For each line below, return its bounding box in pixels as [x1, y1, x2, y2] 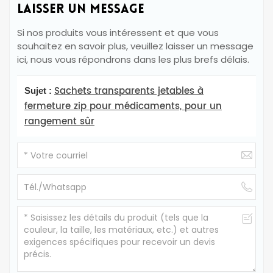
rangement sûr [24, 114, 94, 130]
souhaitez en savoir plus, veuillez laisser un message [17, 40, 253, 53]
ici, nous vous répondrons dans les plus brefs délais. [17, 53, 249, 66]
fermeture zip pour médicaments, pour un [24, 99, 222, 115]
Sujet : [24, 85, 54, 96]
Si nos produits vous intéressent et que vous [17, 26, 219, 40]
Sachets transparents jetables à [54, 83, 204, 99]
